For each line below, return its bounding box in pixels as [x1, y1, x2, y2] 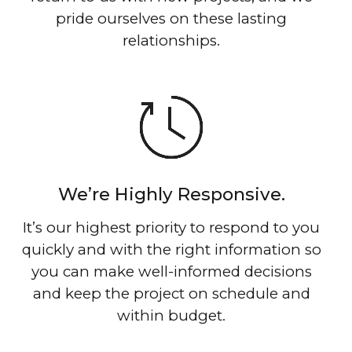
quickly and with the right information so [21, 240, 321, 259]
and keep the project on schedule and [32, 284, 310, 303]
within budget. [117, 306, 225, 325]
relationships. [123, 31, 220, 50]
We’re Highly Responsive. [57, 183, 285, 206]
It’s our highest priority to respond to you [23, 218, 320, 237]
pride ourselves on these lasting [56, 9, 287, 28]
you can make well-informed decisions [31, 262, 312, 281]
